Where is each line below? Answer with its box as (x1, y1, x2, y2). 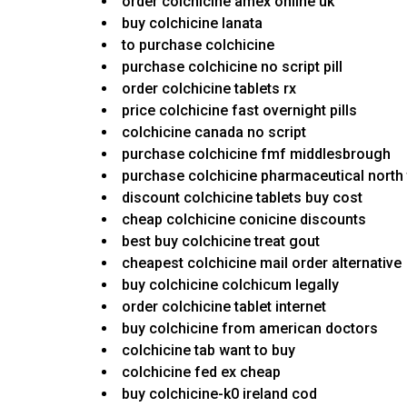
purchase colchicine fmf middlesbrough (122, 145, 391, 164)
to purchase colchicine (122, 36, 274, 55)
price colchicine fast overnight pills (122, 102, 357, 120)
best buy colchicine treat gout (122, 233, 320, 251)
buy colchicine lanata (122, 15, 263, 33)
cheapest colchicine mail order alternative (122, 254, 402, 273)
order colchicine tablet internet (122, 298, 326, 316)
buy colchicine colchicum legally (122, 276, 339, 294)
